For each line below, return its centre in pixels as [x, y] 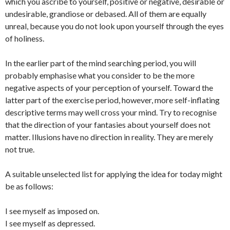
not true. [20, 149]
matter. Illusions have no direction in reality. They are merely [109, 137]
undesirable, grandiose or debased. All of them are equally [106, 14]
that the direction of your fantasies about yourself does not [108, 124]
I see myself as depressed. [50, 223]
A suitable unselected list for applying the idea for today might [114, 174]
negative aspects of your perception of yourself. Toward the [109, 88]
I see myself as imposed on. [52, 211]
